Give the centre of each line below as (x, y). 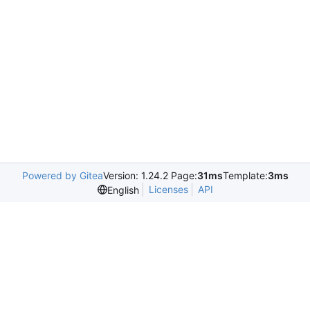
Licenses (168, 189)
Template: (245, 175)
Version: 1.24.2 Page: (150, 175)
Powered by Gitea (62, 175)
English (123, 190)
